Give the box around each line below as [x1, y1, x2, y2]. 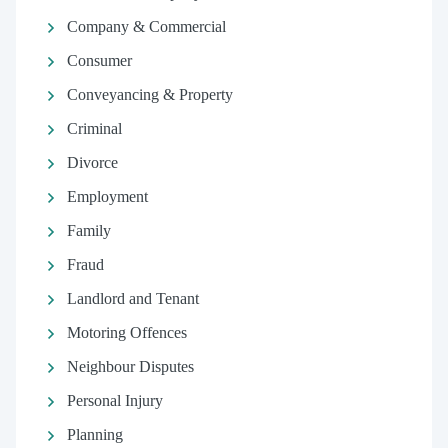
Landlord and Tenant [66, 290, 199, 307]
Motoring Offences [66, 324, 187, 341]
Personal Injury [66, 392, 163, 409]
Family [66, 222, 111, 239]
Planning [66, 426, 123, 443]
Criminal [66, 120, 122, 137]
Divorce [66, 154, 118, 171]
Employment [66, 188, 148, 205]
